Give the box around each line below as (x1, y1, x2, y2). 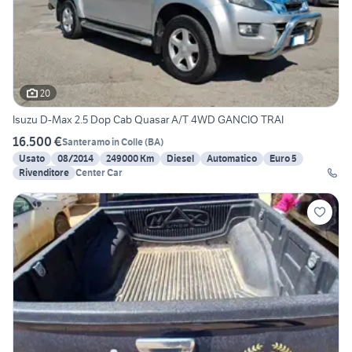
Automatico (207, 152, 257, 165)
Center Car (75, 167, 123, 179)
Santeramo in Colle (62, 135, 143, 148)
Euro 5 (269, 152, 297, 165)
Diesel (167, 152, 194, 165)
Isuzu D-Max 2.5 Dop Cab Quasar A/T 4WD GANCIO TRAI (13, 112, 284, 127)
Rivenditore (19, 167, 69, 179)
